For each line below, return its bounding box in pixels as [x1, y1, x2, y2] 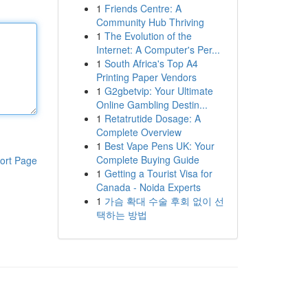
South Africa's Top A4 [104, 56, 198, 70]
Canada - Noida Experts [96, 180, 201, 194]
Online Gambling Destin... [96, 98, 208, 111]
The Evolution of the [104, 29, 192, 43]
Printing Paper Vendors [96, 70, 197, 84]
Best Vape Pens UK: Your [104, 139, 214, 153]
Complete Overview [96, 125, 181, 139]
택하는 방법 [96, 208, 147, 221]
